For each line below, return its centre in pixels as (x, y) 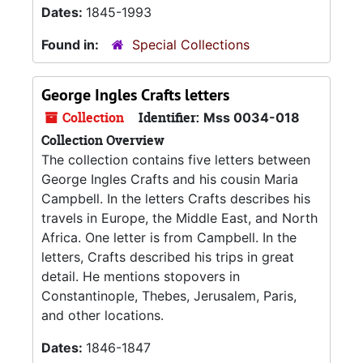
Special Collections (191, 45)
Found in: (72, 45)
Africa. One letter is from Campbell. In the (169, 237)
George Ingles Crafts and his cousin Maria (170, 179)
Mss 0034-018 (252, 117)
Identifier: (169, 117)
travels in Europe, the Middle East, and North (179, 218)
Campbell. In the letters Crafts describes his (176, 199)
